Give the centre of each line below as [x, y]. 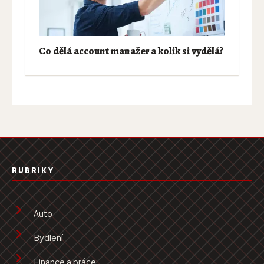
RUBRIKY [33, 170]
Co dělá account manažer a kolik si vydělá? [131, 50]
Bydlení [48, 237]
